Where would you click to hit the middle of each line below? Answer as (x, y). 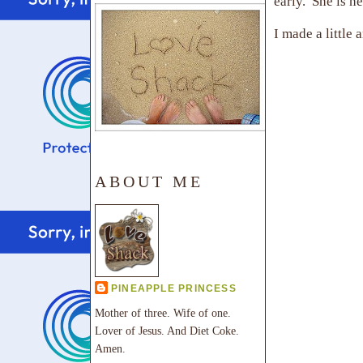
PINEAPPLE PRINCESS (174, 289)
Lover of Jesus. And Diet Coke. (167, 330)
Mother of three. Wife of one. (163, 312)
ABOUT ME (149, 181)
